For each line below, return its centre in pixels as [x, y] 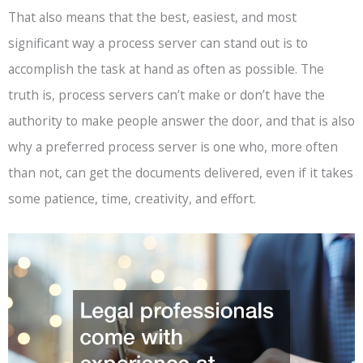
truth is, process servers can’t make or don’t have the [167, 95]
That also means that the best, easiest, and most [152, 17]
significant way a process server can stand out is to [158, 43]
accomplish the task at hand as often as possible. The [166, 69]
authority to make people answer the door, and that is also [181, 121]
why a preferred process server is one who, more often [173, 147]
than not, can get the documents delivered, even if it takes [181, 173]
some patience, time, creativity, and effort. [132, 199]
